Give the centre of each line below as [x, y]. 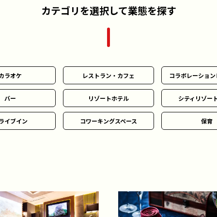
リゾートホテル [108, 98]
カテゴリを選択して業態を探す [108, 10]
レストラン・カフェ [108, 75]
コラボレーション [192, 75]
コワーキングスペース [108, 121]
